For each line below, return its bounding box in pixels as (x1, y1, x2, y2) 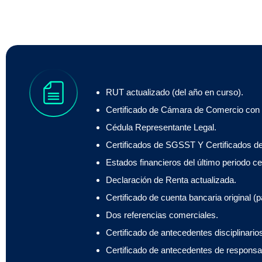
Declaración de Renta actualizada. (106, 175, 236, 185)
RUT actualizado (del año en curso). (106, 87, 243, 98)
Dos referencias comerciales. (106, 210, 218, 220)
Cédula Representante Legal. (106, 122, 216, 133)
